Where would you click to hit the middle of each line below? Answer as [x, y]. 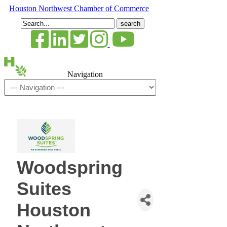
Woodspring [70, 167]
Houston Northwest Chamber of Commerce [79, 8]
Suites [44, 189]
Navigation [85, 74]
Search [31, 22]
